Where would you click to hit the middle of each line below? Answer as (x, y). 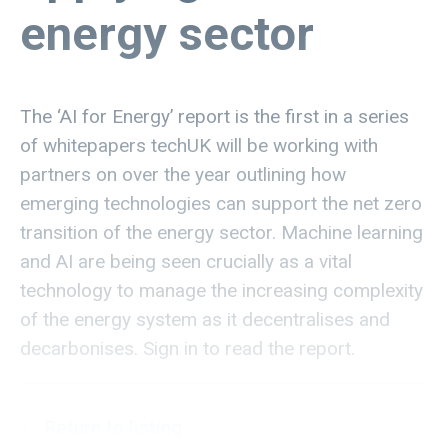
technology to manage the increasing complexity (221, 291)
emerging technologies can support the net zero (221, 204)
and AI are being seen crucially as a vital (186, 262)
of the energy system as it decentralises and (205, 320)
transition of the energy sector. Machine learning (221, 233)
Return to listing (113, 428)
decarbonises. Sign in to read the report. (187, 349)
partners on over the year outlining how (183, 175)
